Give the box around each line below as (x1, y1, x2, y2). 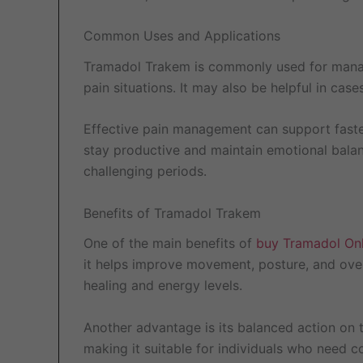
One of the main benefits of (83, 234, 256, 251)
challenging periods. (83, 163, 207, 180)
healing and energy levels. (83, 276, 242, 293)
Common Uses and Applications (83, 28, 280, 45)
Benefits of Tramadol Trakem (83, 204, 261, 221)
